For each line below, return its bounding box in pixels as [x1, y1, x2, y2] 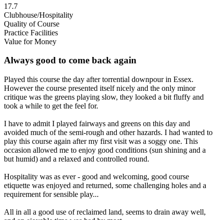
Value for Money [4, 37, 56, 46]
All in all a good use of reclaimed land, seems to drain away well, [4, 208, 206, 217]
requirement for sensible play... [4, 190, 99, 199]
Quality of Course [4, 19, 59, 28]
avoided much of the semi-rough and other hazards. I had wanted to [4, 128, 213, 137]
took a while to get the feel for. [4, 102, 98, 110]
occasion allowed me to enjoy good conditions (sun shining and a [4, 146, 206, 155]
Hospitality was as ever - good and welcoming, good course [4, 172, 189, 181]
